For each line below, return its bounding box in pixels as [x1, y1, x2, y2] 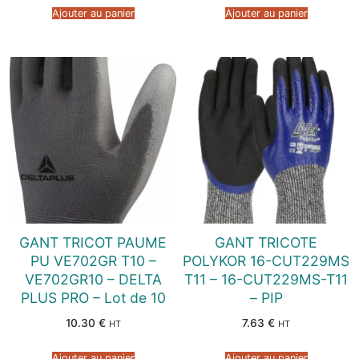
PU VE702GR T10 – [30, 252, 156, 269]
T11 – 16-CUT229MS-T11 [184, 270, 348, 288]
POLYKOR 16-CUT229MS [183, 252, 349, 269]
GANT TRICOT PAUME [19, 233, 167, 251]
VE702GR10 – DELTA [24, 270, 162, 288]
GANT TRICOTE [215, 233, 317, 251]
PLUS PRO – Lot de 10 [20, 288, 166, 306]
